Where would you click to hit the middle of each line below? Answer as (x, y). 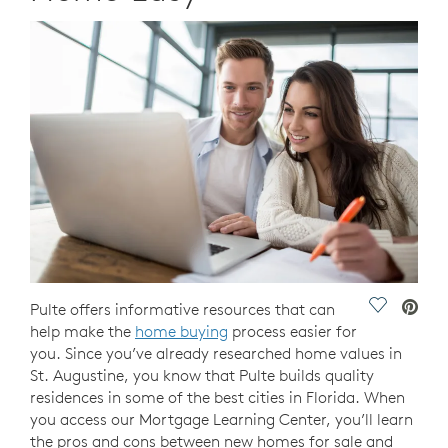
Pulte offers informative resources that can (182, 309)
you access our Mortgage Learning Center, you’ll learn (221, 419)
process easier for (292, 331)
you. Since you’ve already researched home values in (216, 353)
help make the (82, 331)
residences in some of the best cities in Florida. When (217, 397)
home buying (181, 331)
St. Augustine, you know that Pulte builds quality (202, 375)
